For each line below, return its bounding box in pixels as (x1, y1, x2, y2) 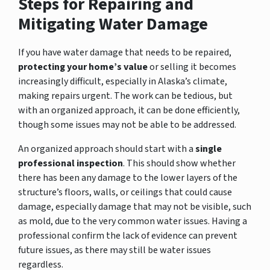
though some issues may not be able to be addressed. (18, 118, 236, 131)
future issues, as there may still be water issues (18, 243, 211, 257)
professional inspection (18, 156, 123, 170)
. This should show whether (123, 156, 236, 170)
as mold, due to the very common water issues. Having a (18, 214, 247, 228)
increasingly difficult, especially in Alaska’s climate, (18, 74, 227, 88)
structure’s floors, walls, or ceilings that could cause (18, 185, 232, 199)
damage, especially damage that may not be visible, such (18, 199, 251, 213)
